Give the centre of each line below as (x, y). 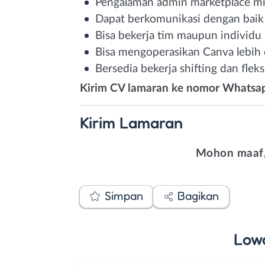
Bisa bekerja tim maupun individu (178, 35)
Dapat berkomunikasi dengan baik (180, 19)
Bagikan (198, 196)
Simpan (124, 196)
